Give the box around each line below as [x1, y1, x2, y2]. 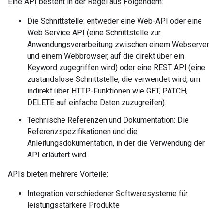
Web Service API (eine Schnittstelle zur [27, 28, 161, 37]
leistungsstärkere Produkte [27, 200, 120, 210]
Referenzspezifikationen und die [27, 126, 138, 136]
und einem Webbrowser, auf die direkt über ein [27, 51, 184, 61]
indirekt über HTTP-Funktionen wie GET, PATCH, [27, 86, 187, 95]
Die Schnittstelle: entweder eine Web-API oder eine [27, 16, 202, 26]
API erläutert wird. [27, 150, 88, 159]
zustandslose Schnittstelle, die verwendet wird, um [27, 74, 200, 84]
